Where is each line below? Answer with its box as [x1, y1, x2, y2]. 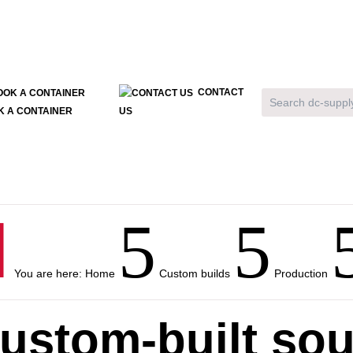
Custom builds [159, 267, 231, 280]
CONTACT [198, 87, 244, 98]
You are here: [14, 267, 86, 280]
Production [274, 267, 329, 280]
